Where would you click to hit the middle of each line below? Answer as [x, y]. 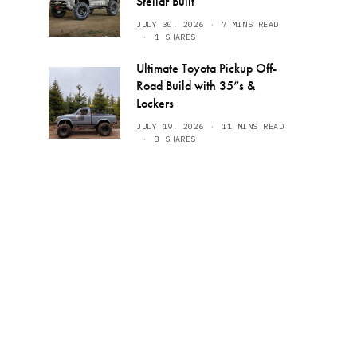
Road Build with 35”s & [196, 86]
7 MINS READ [250, 24]
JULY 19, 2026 [170, 126]
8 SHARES [175, 139]
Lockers [155, 103]
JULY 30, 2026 [170, 24]
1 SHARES [175, 37]
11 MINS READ [253, 126]
